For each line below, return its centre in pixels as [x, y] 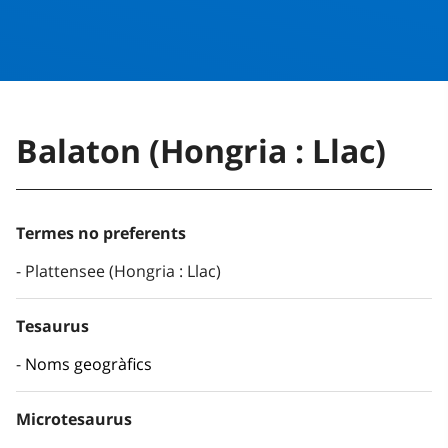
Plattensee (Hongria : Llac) [123, 271]
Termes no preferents [101, 233]
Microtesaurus [74, 419]
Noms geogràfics [88, 364]
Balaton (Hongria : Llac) [201, 151]
